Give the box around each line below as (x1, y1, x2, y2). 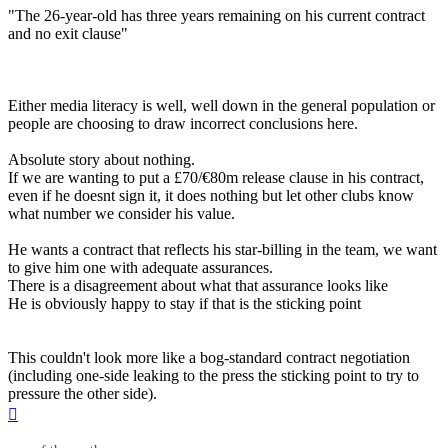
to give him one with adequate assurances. (8, 258, 273, 276)
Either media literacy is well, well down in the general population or (8, 96, 435, 114)
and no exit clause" (8, 24, 128, 42)
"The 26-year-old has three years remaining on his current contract (8, 6, 425, 24)
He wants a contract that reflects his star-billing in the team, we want (8, 240, 437, 258)
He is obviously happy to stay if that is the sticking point (8, 294, 361, 312)
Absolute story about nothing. (8, 150, 195, 168)
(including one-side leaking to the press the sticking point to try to (8, 366, 419, 384)
